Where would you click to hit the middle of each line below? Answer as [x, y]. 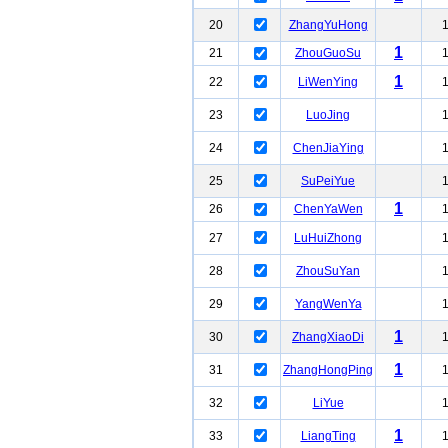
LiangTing [328, 436]
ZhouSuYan [328, 271]
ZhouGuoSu [328, 53]
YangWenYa [328, 304]
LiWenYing [328, 82]
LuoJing [328, 115]
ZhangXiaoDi [328, 337]
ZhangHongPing [328, 370]
